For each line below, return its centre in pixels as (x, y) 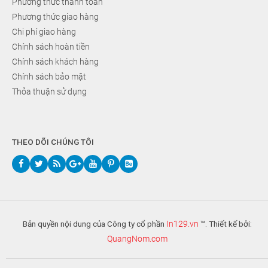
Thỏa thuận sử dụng (49, 91)
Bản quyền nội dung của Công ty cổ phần (94, 223)
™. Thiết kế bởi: (225, 223)
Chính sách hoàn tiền (51, 46)
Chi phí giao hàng (44, 31)
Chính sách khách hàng (55, 61)
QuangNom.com (137, 238)
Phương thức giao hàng (55, 16)
